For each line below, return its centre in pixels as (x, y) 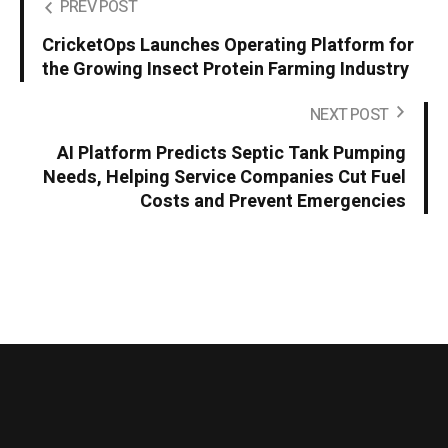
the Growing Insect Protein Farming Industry (225, 70)
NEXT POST (349, 115)
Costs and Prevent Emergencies (273, 202)
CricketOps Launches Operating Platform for (228, 46)
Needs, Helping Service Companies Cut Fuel (224, 178)
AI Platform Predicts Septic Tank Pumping (231, 154)
